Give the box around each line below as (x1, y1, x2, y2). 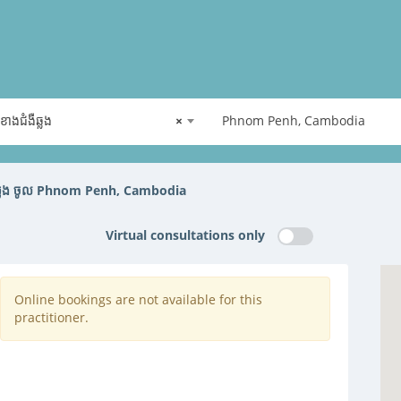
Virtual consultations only (105, 226, 265, 243)
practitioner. (14, 309, 90, 326)
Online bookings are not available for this (14, 291, 263, 308)
